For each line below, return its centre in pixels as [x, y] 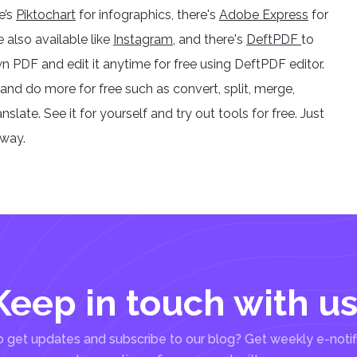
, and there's [210, 39]
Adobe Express [264, 15]
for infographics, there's [147, 15]
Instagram [143, 39]
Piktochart [46, 15]
